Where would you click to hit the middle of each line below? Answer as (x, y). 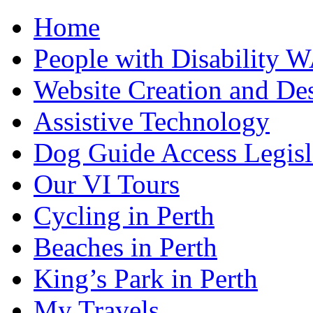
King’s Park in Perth (146, 278)
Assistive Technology (152, 121)
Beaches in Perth (125, 247)
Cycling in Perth (124, 216)
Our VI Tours (107, 184)
